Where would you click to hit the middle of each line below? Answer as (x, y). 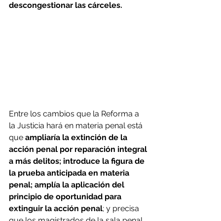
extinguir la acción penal (56, 208)
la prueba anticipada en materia (70, 173)
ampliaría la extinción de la (77, 137)
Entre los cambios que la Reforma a (75, 113)
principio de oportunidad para (66, 196)
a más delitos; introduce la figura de (78, 161)
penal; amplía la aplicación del (68, 184)
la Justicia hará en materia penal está (77, 125)
